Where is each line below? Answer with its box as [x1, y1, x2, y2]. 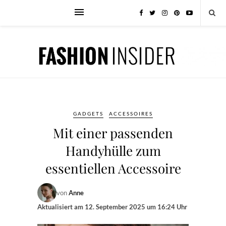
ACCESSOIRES [109, 110, 153, 117]
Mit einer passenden [53, 124, 173, 142]
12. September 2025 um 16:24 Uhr [85, 203, 187, 211]
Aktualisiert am [37, 203, 85, 211]
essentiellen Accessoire [45, 159, 181, 177]
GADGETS [73, 110, 103, 117]
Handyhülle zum [65, 142, 161, 159]
